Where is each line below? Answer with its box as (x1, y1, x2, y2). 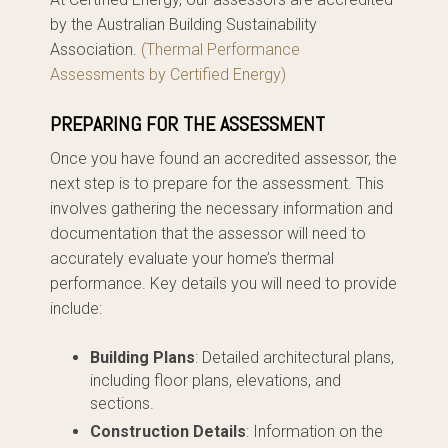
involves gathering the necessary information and (50, 199, 393, 218)
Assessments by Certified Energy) (50, 65, 286, 84)
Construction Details (90, 422, 246, 441)
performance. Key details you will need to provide (50, 274, 397, 293)
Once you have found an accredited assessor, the (50, 149, 397, 168)
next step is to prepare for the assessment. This (50, 174, 384, 193)
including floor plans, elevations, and (90, 371, 341, 390)
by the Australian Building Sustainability (50, 15, 317, 34)
